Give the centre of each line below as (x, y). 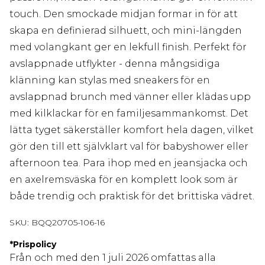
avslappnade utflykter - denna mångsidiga (115, 64)
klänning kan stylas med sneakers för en (110, 80)
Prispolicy (35, 245)
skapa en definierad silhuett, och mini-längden (126, 31)
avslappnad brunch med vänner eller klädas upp (130, 97)
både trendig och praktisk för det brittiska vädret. (132, 196)
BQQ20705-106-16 (68, 223)
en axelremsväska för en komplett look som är (124, 180)
